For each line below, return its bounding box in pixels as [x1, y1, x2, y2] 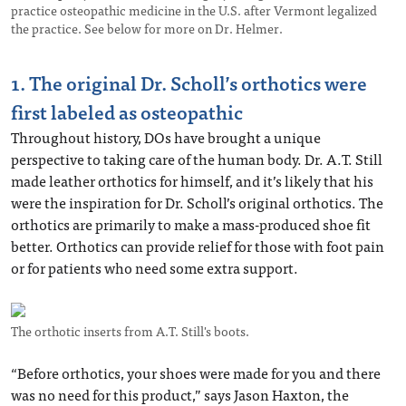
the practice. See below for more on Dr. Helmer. [11, 18, 283, 39]
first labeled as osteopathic [11, 96, 243, 128]
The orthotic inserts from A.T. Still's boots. [11, 321, 249, 342]
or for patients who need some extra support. [11, 256, 298, 280]
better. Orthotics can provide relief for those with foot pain [11, 234, 384, 258]
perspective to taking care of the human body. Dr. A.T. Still [11, 147, 382, 171]
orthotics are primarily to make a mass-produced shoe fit [11, 212, 371, 237]
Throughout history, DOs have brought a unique [11, 125, 321, 150]
